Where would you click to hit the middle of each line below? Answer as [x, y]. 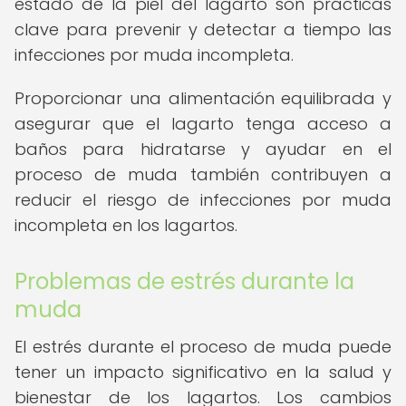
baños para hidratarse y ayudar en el [203, 149]
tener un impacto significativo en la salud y [203, 372]
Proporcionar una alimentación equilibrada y [203, 98]
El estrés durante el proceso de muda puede [203, 347]
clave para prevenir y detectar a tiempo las [203, 29]
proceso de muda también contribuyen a [203, 174]
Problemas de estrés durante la [184, 281]
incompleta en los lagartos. [126, 225]
